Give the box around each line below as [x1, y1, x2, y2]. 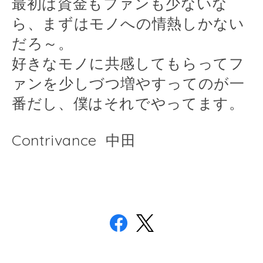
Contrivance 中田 [12, 131, 136, 149]
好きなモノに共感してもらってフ [12, 55, 245, 72]
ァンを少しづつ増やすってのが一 [12, 75, 245, 92]
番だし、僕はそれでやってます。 [12, 95, 244, 112]
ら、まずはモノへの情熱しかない [12, 15, 245, 32]
